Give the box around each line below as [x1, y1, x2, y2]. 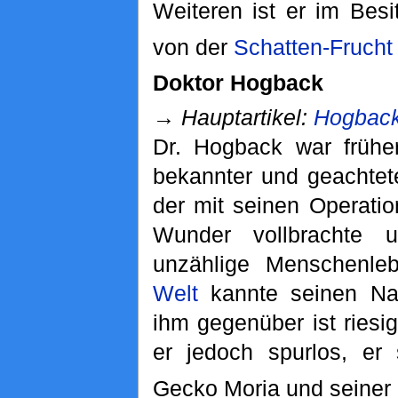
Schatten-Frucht [233, 35, 393, 60]
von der [152, 35, 234, 60]
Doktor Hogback [152, 69, 323, 95]
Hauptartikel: [180, 105, 314, 131]
